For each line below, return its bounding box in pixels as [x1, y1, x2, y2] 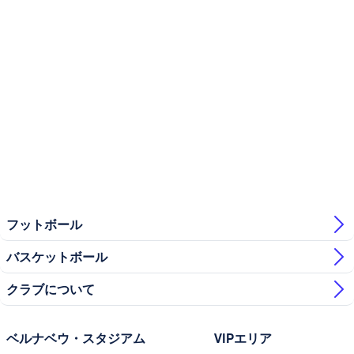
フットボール [6, 217, 82, 232]
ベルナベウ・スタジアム [6, 331, 145, 346]
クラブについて [6, 281, 95, 297]
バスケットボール [6, 249, 107, 265]
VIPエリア [214, 331, 272, 346]
